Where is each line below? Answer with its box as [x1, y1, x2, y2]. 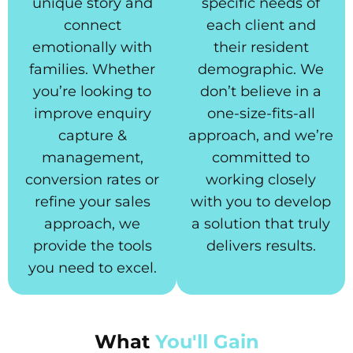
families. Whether [29, 61, 155, 79]
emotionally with [32, 39, 152, 57]
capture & [58, 127, 127, 145]
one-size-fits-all [206, 105, 315, 123]
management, [41, 149, 143, 167]
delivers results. [206, 237, 316, 255]
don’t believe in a [200, 83, 321, 101]
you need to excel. [28, 259, 157, 277]
